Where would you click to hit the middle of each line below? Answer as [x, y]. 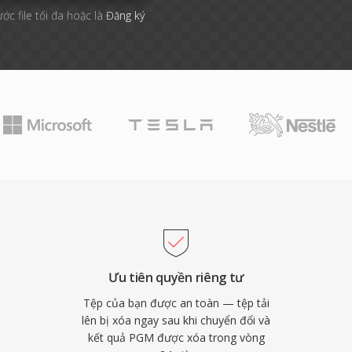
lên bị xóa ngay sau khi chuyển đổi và [176, 320]
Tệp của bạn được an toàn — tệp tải [176, 303]
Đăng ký [125, 15]
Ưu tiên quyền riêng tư [176, 277]
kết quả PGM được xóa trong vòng [176, 337]
